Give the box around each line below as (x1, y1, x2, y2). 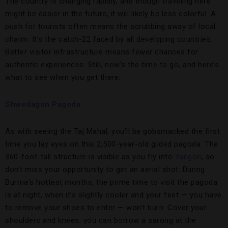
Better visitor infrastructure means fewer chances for (5, 47, 198, 56)
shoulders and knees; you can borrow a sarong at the (5, 216, 196, 225)
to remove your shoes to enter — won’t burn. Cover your (5, 203, 207, 212)
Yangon (175, 152, 202, 161)
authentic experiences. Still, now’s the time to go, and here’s (5, 60, 219, 69)
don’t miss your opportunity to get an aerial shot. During (5, 165, 205, 174)
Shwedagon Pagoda (5, 100, 80, 109)
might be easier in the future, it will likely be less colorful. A (5, 9, 216, 18)
